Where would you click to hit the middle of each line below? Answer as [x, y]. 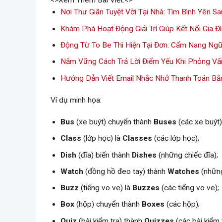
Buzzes [146, 188]
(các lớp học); [176, 139]
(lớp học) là [102, 139]
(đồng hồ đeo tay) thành [126, 171]
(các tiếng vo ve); [190, 188]
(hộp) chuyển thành [108, 204]
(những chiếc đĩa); [188, 155]
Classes [138, 139]
